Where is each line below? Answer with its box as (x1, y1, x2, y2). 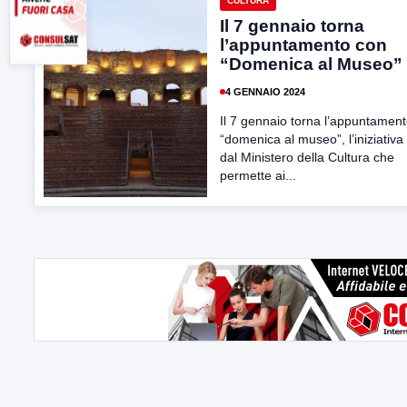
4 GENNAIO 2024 (225, 85, 305, 97)
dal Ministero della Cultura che (220, 150, 394, 164)
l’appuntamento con (220, 35, 387, 55)
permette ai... (220, 168, 296, 183)
